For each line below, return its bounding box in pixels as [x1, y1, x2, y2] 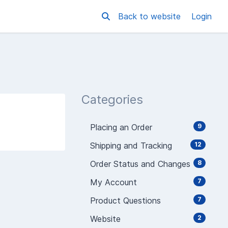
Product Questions [88, 195, 161, 206]
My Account [88, 177, 137, 187]
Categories [81, 92, 143, 107]
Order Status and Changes [88, 159, 190, 169]
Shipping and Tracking [88, 140, 172, 151]
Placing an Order [88, 122, 152, 132]
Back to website [118, 11, 183, 21]
